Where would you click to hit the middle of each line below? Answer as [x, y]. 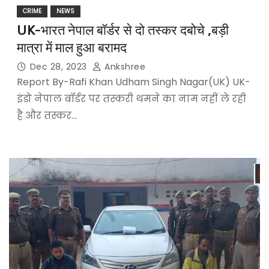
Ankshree [124, 66]
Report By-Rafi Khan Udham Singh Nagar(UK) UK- [133, 82]
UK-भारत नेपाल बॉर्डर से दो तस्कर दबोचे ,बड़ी [122, 30]
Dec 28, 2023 [60, 66]
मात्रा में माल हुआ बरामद [71, 47]
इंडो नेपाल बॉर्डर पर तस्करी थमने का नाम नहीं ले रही [131, 98]
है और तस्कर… [47, 115]
